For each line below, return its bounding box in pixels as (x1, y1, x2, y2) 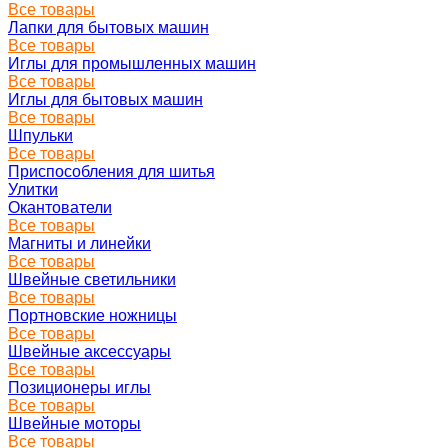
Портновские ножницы (8, 307, 177, 324)
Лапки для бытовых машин (8, 19, 209, 36)
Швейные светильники (8, 271, 176, 288)
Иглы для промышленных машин (8, 55, 256, 72)
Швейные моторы (8, 415, 141, 432)
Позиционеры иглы (8, 379, 151, 396)
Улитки (8, 181, 58, 198)
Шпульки (8, 127, 73, 144)
